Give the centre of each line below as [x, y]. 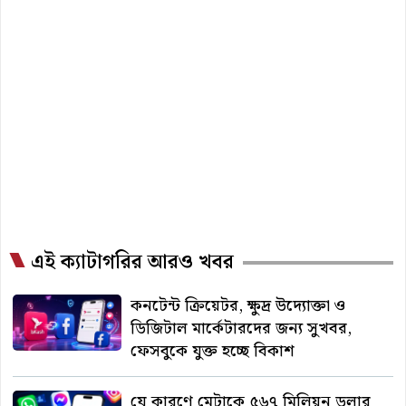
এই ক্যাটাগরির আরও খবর [132, 262]
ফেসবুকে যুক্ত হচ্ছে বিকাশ [213, 351]
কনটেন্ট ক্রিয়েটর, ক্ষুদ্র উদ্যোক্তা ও [238, 305]
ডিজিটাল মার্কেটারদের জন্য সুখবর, [241, 328]
